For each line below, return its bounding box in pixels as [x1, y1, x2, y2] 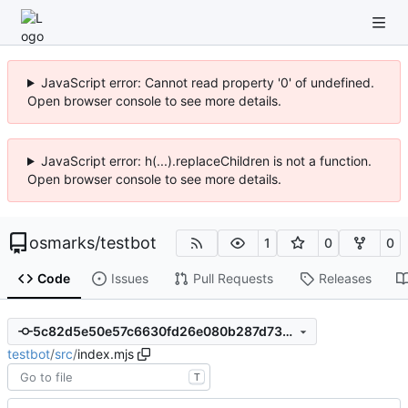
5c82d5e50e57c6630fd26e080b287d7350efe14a [281, 323, 292, 340]
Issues [110, 270, 148, 287]
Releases [318, 270, 372, 287]
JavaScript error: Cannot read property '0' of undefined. [40, 75, 374, 90]
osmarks [29, 233, 95, 252]
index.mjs [77, 345, 134, 362]
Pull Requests [192, 270, 273, 287]
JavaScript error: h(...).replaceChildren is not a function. [40, 153, 372, 168]
